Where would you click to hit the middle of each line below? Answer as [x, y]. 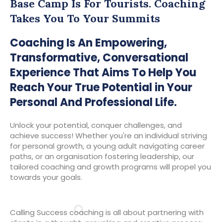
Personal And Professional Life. [93, 102]
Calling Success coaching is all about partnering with [107, 212]
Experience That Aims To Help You [103, 73]
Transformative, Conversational [99, 58]
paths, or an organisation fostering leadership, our [102, 156]
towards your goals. [46, 177]
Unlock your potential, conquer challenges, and [96, 125]
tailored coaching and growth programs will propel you [111, 167]
